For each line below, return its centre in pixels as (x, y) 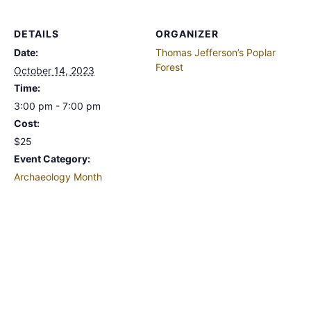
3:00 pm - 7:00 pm (57, 106)
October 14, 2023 (54, 70)
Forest (169, 67)
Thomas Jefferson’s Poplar (216, 52)
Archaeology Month (58, 176)
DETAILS (36, 33)
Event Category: (52, 158)
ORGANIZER (187, 33)
